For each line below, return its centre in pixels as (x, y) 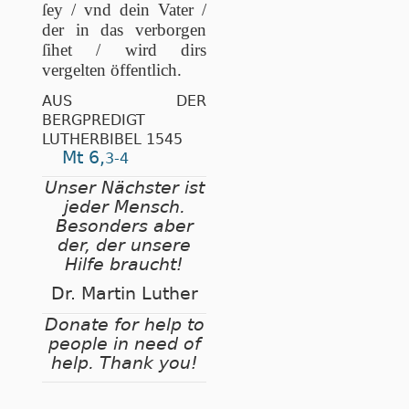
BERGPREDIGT (94, 120)
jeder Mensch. (124, 207)
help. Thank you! (124, 362)
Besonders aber (124, 226)
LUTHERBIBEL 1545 (112, 139)
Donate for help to (124, 324)
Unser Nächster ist (124, 188)
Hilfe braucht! (124, 265)
